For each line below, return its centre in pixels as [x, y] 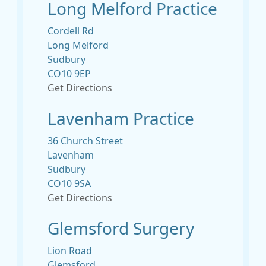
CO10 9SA [69, 183]
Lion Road [70, 251]
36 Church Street [85, 141]
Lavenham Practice [121, 119]
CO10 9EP [69, 74]
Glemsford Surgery [121, 229]
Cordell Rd [71, 31]
